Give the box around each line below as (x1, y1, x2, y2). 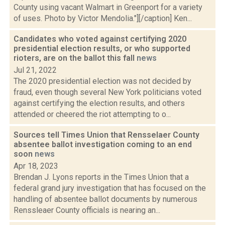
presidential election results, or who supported (14, 44, 190, 53)
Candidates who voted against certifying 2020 (14, 34, 186, 44)
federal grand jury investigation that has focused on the (14, 183, 206, 193)
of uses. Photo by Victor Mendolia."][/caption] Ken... (14, 14, 192, 23)
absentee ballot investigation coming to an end (14, 140, 192, 149)
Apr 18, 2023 (14, 161, 58, 171)
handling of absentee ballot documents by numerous (14, 194, 197, 204)
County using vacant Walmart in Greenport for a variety (14, 3, 202, 12)
